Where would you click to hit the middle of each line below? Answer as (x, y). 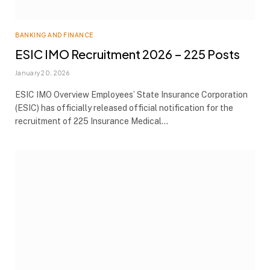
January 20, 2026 (42, 73)
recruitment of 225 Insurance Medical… (92, 121)
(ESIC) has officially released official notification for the (124, 108)
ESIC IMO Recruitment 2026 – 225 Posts (127, 54)
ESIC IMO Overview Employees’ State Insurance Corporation (131, 94)
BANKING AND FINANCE (54, 35)
